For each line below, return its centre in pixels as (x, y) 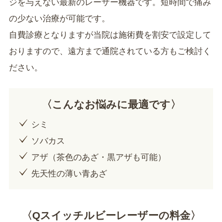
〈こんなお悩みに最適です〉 (111, 104)
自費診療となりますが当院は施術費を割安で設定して (110, 35)
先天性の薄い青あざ (69, 173)
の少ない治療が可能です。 (59, 18)
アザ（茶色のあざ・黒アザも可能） (98, 157)
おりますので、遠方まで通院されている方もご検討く (110, 51)
